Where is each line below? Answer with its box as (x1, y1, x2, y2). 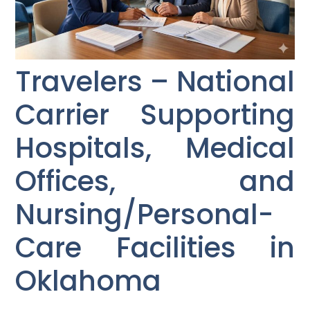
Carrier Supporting (15, 95, 295, 135)
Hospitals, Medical (15, 129, 295, 168)
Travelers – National (15, 62, 295, 102)
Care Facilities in (15, 228, 295, 268)
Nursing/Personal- (15, 195, 274, 235)
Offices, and (15, 162, 295, 201)
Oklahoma (15, 262, 162, 301)
